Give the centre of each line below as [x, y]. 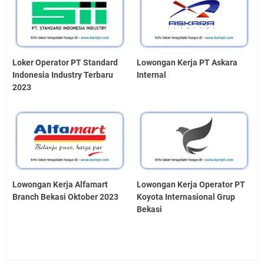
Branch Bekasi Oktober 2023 [65, 197]
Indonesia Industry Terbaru [63, 75]
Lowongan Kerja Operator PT [191, 185]
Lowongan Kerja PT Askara [187, 62]
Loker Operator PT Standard [65, 62]
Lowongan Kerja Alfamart [60, 185]
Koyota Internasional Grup [186, 197]
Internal [152, 75]
